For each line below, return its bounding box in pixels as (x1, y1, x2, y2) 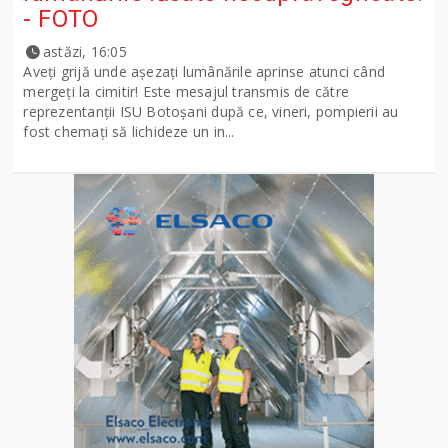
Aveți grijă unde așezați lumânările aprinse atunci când (23, 61, 385, 81)
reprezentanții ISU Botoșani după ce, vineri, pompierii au (23, 101, 399, 121)
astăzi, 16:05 (43, 41, 127, 61)
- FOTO (23, 4, 99, 33)
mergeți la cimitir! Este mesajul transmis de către (23, 81, 349, 101)
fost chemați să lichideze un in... (23, 121, 235, 141)
